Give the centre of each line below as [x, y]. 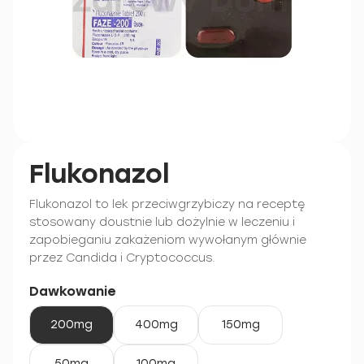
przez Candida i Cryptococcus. [122, 258]
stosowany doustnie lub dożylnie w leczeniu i [162, 222]
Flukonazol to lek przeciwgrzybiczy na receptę [167, 204]
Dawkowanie [72, 291]
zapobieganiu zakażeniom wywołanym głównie [168, 240]
